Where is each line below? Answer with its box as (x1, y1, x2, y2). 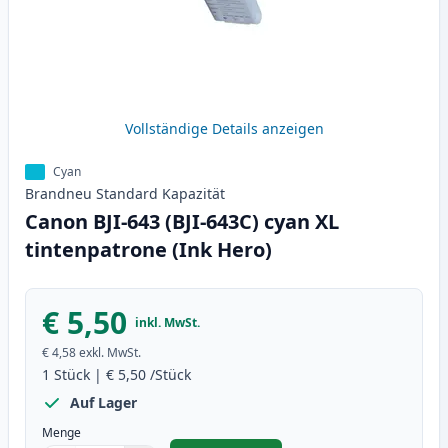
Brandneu (25, 184, 92, 204)
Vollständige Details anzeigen (124, 119, 324, 139)
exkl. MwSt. (79, 344, 141, 362)
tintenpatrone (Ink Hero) (25, 236, 272, 264)
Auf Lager (70, 393, 137, 413)
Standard (96, 184, 158, 204)
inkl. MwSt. (135, 314, 200, 332)
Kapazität (162, 184, 225, 204)
